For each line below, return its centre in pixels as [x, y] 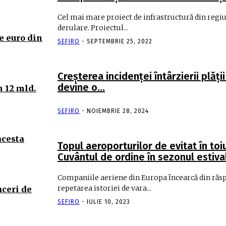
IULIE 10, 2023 [108, 202]
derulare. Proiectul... [93, 27]
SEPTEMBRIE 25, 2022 [120, 41]
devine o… [81, 87]
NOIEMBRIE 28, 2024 [118, 111]
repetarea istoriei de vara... [104, 188]
